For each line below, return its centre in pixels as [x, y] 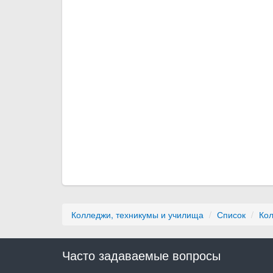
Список [231, 214]
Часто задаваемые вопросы [141, 255]
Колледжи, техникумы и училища [137, 214]
